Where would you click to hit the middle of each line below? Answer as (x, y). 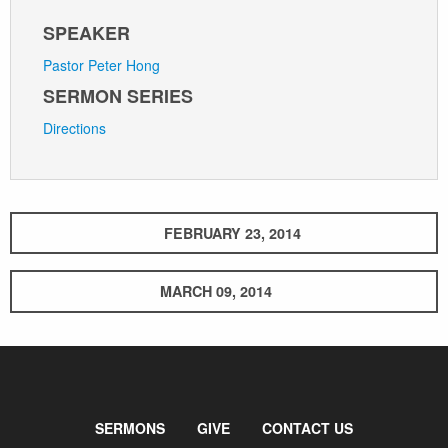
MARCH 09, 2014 (216, 291)
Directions (74, 127)
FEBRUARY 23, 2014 (232, 232)
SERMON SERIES (118, 95)
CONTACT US (307, 427)
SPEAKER (86, 32)
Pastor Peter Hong (101, 64)
